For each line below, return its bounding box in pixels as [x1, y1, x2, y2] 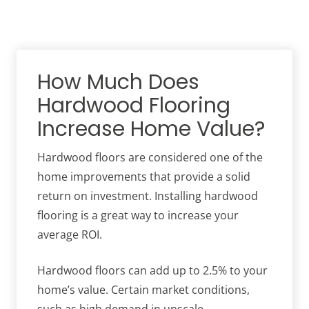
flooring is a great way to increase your [37, 208, 239, 223]
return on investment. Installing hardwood [37, 188, 258, 204]
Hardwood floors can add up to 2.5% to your [37, 263, 268, 279]
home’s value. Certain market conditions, [37, 282, 250, 298]
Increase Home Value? [37, 114, 265, 144]
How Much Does [37, 68, 199, 97]
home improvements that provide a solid [37, 169, 250, 185]
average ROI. [37, 227, 102, 243]
